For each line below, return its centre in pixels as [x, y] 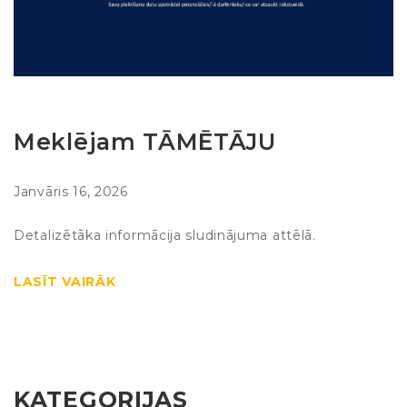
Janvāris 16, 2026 [71, 191]
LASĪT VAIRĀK [65, 281]
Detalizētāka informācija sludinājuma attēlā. [165, 235]
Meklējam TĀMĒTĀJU [145, 141]
